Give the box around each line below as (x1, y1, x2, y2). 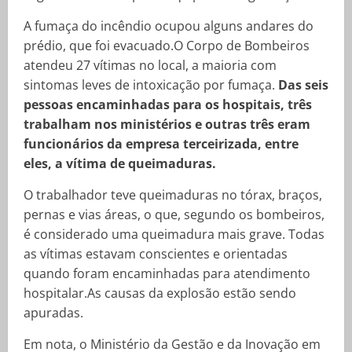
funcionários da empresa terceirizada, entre (24, 135, 299, 152)
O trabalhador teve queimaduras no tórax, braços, (24, 186, 322, 203)
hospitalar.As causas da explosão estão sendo (24, 284, 296, 302)
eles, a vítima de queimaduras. (24, 155, 216, 172)
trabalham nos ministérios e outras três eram (24, 115, 310, 133)
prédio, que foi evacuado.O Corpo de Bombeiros (24, 37, 310, 54)
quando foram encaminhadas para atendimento (24, 265, 310, 282)
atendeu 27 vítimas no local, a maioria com (24, 57, 277, 74)
